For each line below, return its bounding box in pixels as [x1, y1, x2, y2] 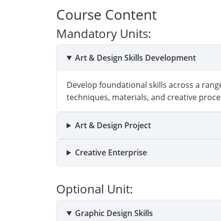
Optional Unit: [56, 181, 133, 197]
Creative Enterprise [74, 147, 147, 158]
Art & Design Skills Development [74, 52, 196, 63]
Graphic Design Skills [74, 208, 153, 219]
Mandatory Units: [56, 25, 151, 41]
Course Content [56, 5, 157, 24]
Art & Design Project [74, 120, 151, 131]
